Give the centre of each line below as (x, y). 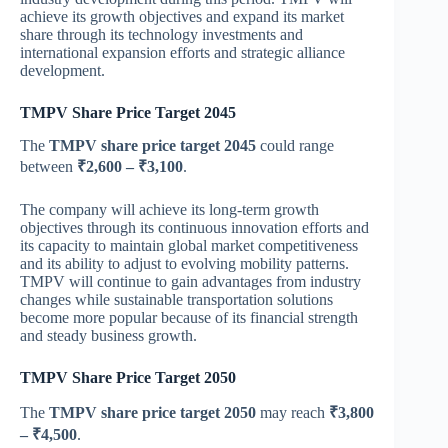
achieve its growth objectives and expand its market (182, 16)
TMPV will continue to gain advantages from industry (190, 281)
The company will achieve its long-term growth (169, 209)
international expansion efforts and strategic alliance (182, 52)
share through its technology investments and (161, 34)
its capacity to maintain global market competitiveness (189, 245)
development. (62, 70)
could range (295, 145)
